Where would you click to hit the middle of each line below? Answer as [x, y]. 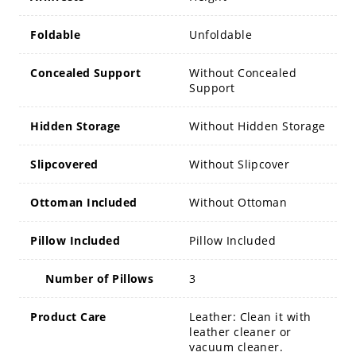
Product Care [68, 316]
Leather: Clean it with [250, 316]
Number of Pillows [100, 278]
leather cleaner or [240, 331]
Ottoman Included [84, 202]
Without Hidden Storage [257, 126]
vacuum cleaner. [236, 346]
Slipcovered [64, 164]
